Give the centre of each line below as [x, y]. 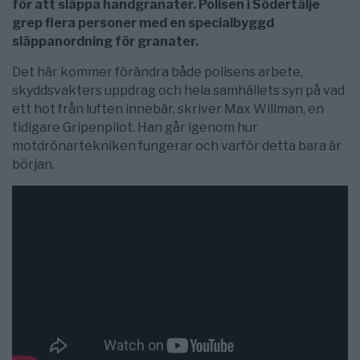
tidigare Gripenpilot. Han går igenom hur [135, 128]
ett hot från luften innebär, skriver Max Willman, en [168, 109]
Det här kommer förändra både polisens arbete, [157, 72]
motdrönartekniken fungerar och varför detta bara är [177, 146]
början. [33, 165]
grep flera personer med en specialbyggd [143, 23]
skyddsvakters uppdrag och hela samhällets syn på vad [178, 91]
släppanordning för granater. [105, 42]
